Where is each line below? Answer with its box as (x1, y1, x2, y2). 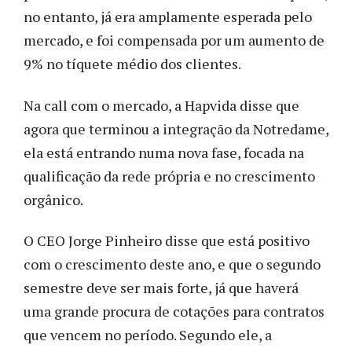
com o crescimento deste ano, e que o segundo (24, 255, 321, 274)
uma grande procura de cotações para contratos (24, 302, 324, 321)
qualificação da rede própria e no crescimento (24, 166, 315, 185)
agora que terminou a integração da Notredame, (24, 119, 328, 138)
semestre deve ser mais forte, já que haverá (24, 278, 299, 298)
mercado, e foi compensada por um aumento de (24, 31, 324, 50)
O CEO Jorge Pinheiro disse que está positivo (24, 231, 310, 251)
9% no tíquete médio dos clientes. (24, 54, 244, 74)
